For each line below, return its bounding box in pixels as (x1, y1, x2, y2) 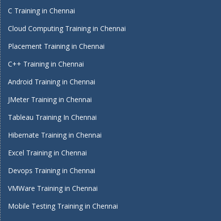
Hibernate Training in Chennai (8, 130, 102, 140)
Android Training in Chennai (8, 77, 95, 86)
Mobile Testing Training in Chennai (8, 201, 118, 211)
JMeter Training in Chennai (8, 95, 92, 104)
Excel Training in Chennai (8, 148, 87, 157)
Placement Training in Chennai (8, 41, 105, 51)
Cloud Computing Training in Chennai (8, 24, 126, 33)
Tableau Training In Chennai (8, 112, 97, 122)
